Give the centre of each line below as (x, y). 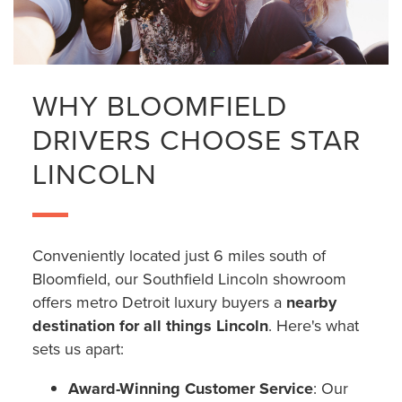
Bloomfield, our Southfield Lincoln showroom (189, 279)
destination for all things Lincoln (150, 326)
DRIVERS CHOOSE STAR (196, 139)
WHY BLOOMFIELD (159, 105)
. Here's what (313, 326)
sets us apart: (78, 349)
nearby (311, 303)
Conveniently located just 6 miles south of (179, 256)
